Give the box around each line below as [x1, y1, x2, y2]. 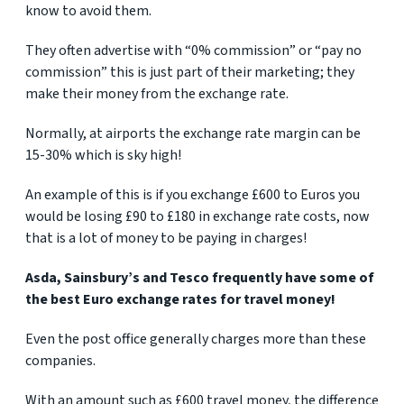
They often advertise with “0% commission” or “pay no [25, 41, 362, 60]
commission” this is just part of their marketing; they [25, 62, 354, 82]
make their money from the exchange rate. [25, 84, 289, 104]
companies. [25, 351, 96, 371]
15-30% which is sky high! [25, 145, 181, 165]
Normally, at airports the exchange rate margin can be [25, 124, 361, 143]
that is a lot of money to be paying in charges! [25, 228, 307, 248]
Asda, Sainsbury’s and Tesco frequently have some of [25, 268, 374, 288]
